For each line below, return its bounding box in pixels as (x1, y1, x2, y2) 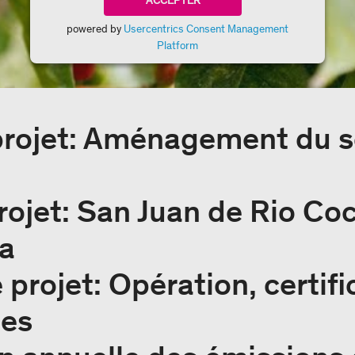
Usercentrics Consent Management (124, 22, 288, 36)
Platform (157, 39, 198, 52)
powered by (67, 22, 124, 36)
